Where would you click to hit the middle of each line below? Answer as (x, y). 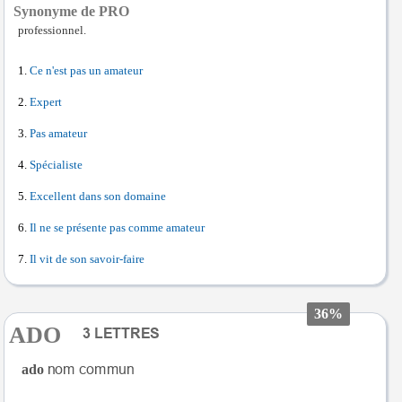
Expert (46, 102)
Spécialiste (56, 165)
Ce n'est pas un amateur (86, 71)
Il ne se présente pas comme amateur (117, 228)
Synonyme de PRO (71, 11)
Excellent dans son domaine (98, 197)
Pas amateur (58, 134)
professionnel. (52, 31)
